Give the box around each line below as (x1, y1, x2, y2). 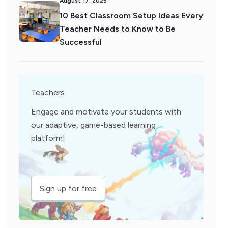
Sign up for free (40, 184, 97, 193)
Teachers (31, 88, 65, 97)
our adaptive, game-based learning (31, 120, 156, 130)
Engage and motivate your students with (31, 107, 182, 117)
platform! (31, 133, 66, 143)
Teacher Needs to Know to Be (60, 24, 176, 34)
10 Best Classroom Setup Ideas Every (60, 11, 204, 20)
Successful (60, 37, 102, 47)
